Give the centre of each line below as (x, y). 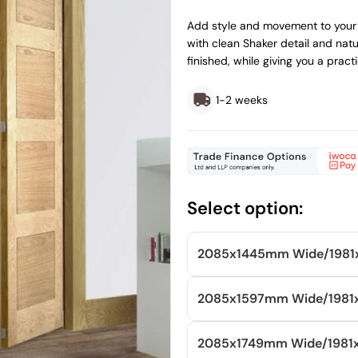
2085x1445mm (243, 254)
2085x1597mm (243, 299)
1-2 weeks (242, 99)
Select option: (245, 208)
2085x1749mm (243, 344)
